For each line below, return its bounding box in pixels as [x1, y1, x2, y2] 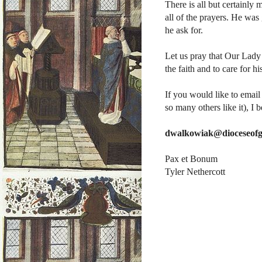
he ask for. [165, 25, 203, 36]
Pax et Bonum [165, 154, 218, 164]
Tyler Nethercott [165, 167, 225, 177]
